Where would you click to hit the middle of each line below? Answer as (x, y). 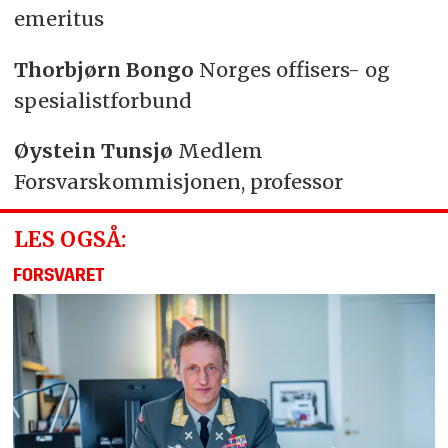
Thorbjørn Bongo (106, 69)
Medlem (220, 151)
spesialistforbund (102, 100)
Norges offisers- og (294, 69)
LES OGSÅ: (69, 239)
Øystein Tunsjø (95, 151)
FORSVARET (59, 277)
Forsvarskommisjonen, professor (178, 182)
